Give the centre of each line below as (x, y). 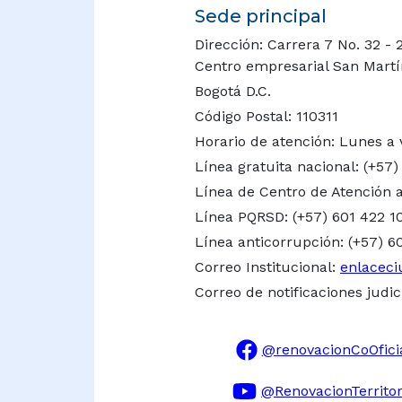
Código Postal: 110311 (267, 117)
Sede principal (261, 17)
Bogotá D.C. (233, 92)
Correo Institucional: (267, 267)
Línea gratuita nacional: (279, 167)
